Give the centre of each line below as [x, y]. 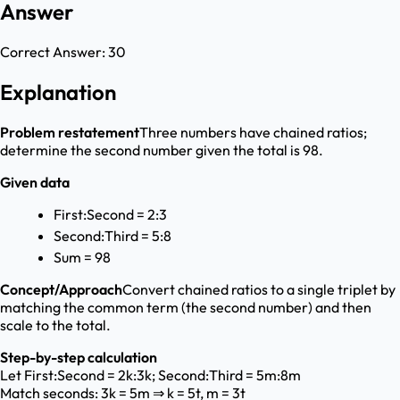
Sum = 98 [82, 258]
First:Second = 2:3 [110, 215]
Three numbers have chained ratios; [253, 133]
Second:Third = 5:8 [112, 236]
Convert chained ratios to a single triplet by [259, 290]
